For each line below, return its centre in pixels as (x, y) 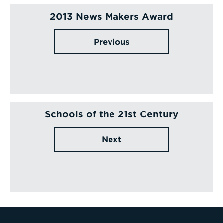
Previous (111, 42)
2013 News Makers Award (111, 16)
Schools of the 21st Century (111, 114)
